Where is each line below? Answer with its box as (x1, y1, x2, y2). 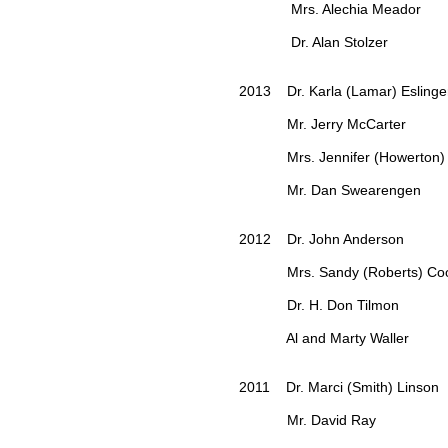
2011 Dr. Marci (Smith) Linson (239, 379, 439, 396)
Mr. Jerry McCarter (239, 116, 406, 133)
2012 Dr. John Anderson (239, 231, 404, 248)
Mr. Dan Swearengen (239, 182, 421, 199)
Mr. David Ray (239, 412, 376, 429)
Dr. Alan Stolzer (239, 34, 388, 51)
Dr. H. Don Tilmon (239, 297, 399, 314)
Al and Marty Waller (239, 330, 409, 347)
